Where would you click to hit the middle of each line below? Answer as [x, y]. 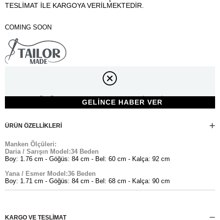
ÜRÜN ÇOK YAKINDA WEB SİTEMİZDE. [110, 99]
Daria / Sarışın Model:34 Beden [52, 151]
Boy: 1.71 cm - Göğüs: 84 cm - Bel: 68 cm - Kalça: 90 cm [87, 181]
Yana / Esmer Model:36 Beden [50, 173]
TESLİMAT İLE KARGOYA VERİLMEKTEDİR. [74, 5]
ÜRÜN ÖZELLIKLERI [33, 125]
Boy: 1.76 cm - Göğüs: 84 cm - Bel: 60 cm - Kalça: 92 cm [87, 159]
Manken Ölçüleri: [31, 144]
